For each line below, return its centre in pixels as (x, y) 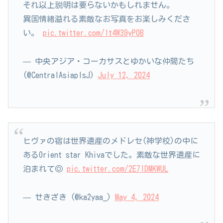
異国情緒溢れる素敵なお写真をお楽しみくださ (106, 19)
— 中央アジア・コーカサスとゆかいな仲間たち (108, 61)
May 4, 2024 (137, 197)
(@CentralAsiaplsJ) (60, 75)
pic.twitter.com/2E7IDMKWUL (117, 169)
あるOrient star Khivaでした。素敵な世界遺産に (111, 155)
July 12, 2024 (124, 75)
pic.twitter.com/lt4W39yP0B (93, 33)
